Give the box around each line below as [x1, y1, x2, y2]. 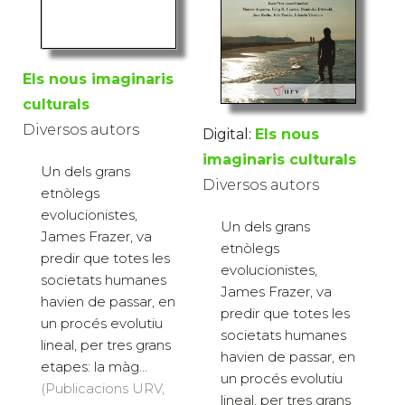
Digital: [202, 125, 251, 143]
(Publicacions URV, [41, 379, 165, 397]
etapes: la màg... [41, 357, 147, 375]
